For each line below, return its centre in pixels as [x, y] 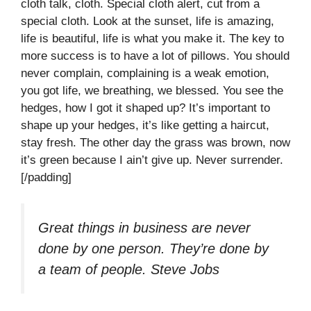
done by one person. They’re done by [153, 249]
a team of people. [94, 270]
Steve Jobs [185, 270]
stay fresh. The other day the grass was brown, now [155, 142]
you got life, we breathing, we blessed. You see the [152, 90]
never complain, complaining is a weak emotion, [145, 73]
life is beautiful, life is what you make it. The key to [152, 38]
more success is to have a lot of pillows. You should [155, 56]
